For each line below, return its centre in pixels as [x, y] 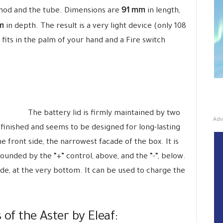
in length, [163, 11]
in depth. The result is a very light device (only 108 [95, 27]
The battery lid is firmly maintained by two [104, 114]
